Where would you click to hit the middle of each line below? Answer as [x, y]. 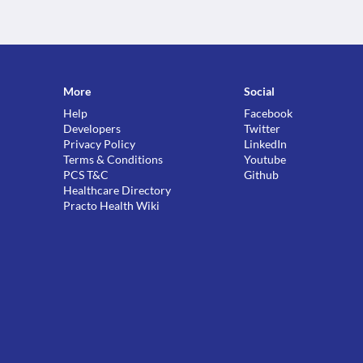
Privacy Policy [100, 144]
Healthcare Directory [117, 190]
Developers [92, 128]
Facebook [269, 113]
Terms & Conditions [113, 159]
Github [262, 175]
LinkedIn [266, 144]
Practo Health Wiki [112, 205]
